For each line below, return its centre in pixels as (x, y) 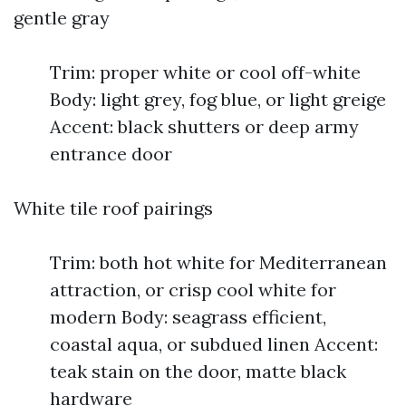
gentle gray (62, 18)
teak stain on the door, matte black (198, 371)
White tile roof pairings (113, 208)
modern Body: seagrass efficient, (188, 317)
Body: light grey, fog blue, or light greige (218, 99)
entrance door (111, 154)
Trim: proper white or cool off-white (205, 72)
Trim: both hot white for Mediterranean (218, 262)
